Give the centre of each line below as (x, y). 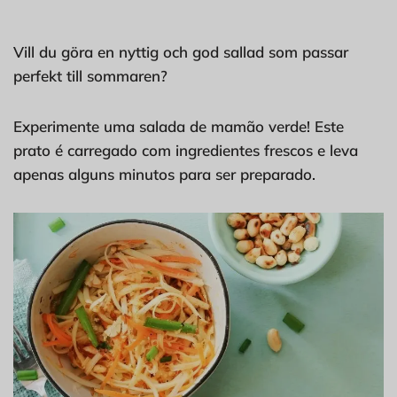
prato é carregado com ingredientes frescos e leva (186, 151)
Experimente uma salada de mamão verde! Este (179, 127)
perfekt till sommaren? (90, 76)
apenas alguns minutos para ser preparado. (164, 175)
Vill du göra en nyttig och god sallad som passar (181, 52)
